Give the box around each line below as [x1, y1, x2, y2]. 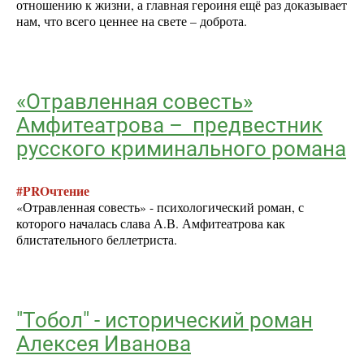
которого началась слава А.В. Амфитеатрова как [16, 214, 285, 232]
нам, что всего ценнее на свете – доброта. [16, 12, 247, 29]
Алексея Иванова [16, 331, 191, 356]
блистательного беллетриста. [16, 231, 177, 248]
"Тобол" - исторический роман [16, 307, 313, 332]
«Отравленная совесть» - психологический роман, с [16, 198, 304, 215]
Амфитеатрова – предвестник [16, 113, 323, 138]
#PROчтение [16, 181, 89, 200]
